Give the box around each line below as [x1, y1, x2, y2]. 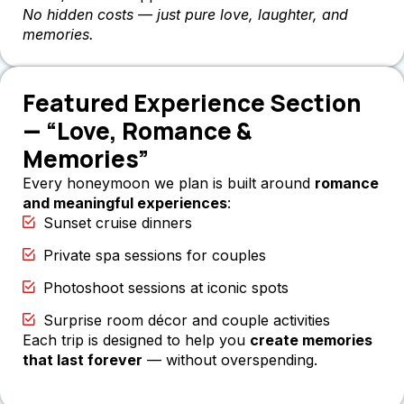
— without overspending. [142, 350, 317, 369]
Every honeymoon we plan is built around [23, 173, 315, 192]
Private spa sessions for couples [42, 245, 266, 264]
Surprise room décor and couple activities [42, 310, 330, 329]
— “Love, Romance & [23, 114, 252, 147]
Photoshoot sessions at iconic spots [42, 278, 289, 297]
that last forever [23, 350, 142, 369]
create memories [250, 330, 372, 349]
